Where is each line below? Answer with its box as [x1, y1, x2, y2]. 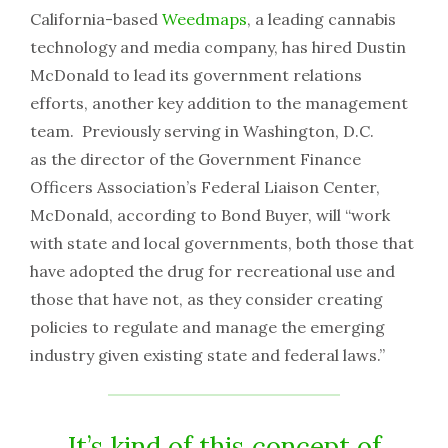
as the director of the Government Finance [30, 149, 361, 169]
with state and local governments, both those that [30, 233, 414, 253]
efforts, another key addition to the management [30, 93, 408, 113]
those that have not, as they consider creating [30, 289, 383, 309]
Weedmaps [162, 9, 247, 29]
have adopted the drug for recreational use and [30, 261, 395, 281]
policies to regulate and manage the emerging [30, 317, 385, 337]
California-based [30, 9, 162, 29]
